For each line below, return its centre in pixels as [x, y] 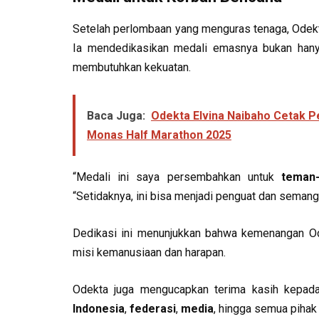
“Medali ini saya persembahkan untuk [177, 177]
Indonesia [99, 309]
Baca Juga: [116, 116]
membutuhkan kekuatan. [132, 67]
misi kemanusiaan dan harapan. [149, 252]
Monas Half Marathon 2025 [159, 135]
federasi [153, 309]
